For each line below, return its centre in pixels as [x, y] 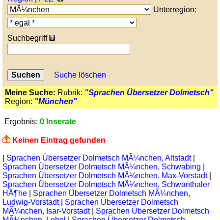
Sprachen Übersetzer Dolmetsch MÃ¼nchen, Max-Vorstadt [106, 176]
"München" [56, 101]
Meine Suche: [30, 93]
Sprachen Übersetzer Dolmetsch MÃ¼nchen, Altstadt [100, 158]
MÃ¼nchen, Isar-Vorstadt [47, 211]
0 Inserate [58, 122]
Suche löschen [80, 75]
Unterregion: [174, 10]
